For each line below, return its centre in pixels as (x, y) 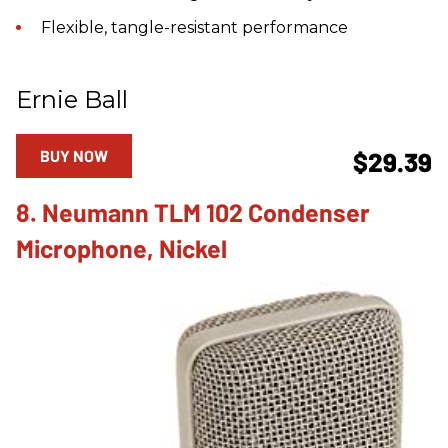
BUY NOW (74, 155)
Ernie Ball (72, 99)
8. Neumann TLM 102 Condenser (193, 212)
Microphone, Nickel (121, 248)
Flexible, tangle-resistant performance (194, 27)
